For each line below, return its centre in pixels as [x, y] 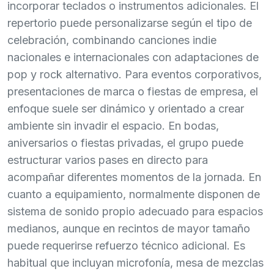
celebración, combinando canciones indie [112, 40]
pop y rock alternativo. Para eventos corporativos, [135, 74]
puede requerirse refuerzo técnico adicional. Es [126, 245]
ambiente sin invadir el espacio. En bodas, [113, 125]
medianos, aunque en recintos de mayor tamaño [129, 228]
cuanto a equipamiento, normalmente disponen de [134, 194]
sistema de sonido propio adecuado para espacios [135, 211]
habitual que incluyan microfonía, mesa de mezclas [135, 262]
